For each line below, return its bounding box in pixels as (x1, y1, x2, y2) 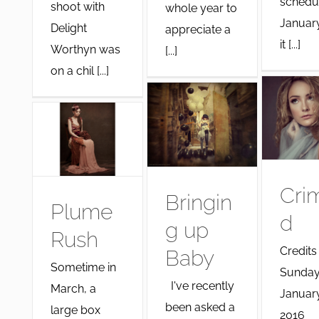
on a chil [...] (50, 63, 109, 78)
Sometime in (50, 260, 116, 274)
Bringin (164, 190, 232, 216)
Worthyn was (50, 42, 120, 56)
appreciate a (164, 22, 231, 36)
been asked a (164, 300, 235, 315)
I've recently (164, 279, 234, 293)
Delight (50, 21, 87, 35)
